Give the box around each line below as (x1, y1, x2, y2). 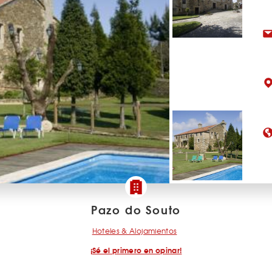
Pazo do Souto (90, 201, 182, 218)
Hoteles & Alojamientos (92, 225, 177, 236)
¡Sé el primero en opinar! (90, 244, 182, 256)
